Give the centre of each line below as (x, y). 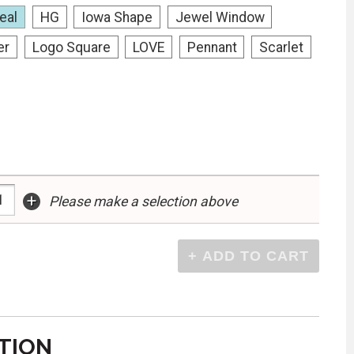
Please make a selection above (143, 202)
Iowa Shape (117, 17)
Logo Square (71, 47)
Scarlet (282, 47)
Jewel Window (220, 17)
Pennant (212, 47)
